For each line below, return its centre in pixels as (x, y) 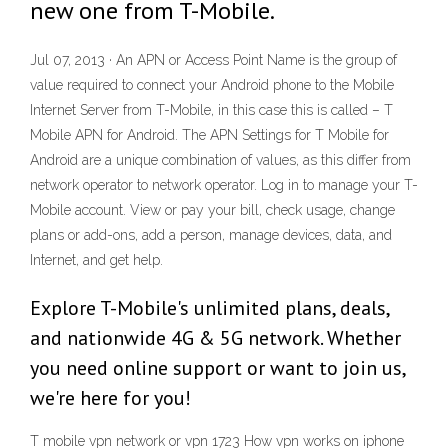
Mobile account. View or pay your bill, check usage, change (212, 210)
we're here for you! (110, 398)
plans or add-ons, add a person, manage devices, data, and (211, 235)
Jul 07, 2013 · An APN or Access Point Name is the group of (213, 60)
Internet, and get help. (96, 260)
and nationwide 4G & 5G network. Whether (215, 338)
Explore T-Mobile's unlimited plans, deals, (209, 308)
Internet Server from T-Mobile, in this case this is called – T (211, 110)
